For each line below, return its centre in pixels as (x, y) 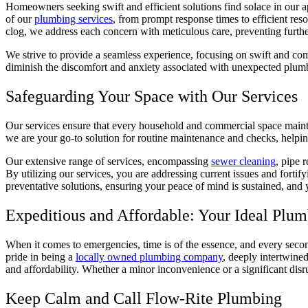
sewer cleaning (243, 162)
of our (20, 19)
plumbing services (74, 19)
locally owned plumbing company (149, 256)
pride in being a (41, 256)
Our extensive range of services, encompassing (108, 162)
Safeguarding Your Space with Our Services (152, 97)
